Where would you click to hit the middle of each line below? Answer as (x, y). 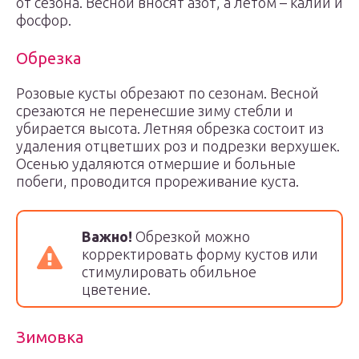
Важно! (107, 236)
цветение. (118, 289)
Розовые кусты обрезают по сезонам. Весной (167, 93)
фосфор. (44, 20)
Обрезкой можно (191, 236)
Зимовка (50, 337)
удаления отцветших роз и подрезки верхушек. (178, 146)
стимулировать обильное (169, 272)
